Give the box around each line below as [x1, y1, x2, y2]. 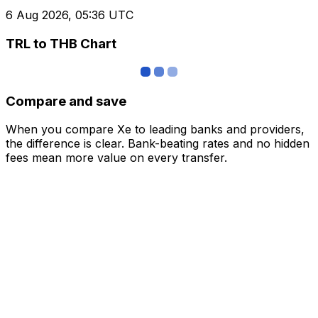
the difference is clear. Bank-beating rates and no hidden [6, 136, 309, 151]
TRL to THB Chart [6, 35, 116, 53]
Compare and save [6, 92, 126, 109]
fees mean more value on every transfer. [6, 150, 227, 165]
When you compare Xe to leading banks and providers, [6, 122, 305, 137]
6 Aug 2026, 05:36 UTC [6, 8, 133, 23]
